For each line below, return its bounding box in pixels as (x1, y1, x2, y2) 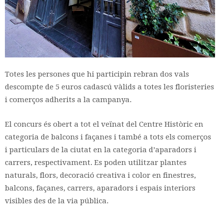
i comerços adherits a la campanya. (5, 95, 134, 104)
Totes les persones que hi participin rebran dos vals (5, 69, 189, 79)
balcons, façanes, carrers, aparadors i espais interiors (5, 183, 195, 192)
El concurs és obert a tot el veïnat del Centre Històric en (5, 119, 203, 129)
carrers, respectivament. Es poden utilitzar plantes (5, 158, 187, 167)
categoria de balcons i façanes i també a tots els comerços (5, 132, 211, 141)
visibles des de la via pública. (5, 196, 109, 205)
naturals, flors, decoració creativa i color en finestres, (5, 170, 196, 180)
